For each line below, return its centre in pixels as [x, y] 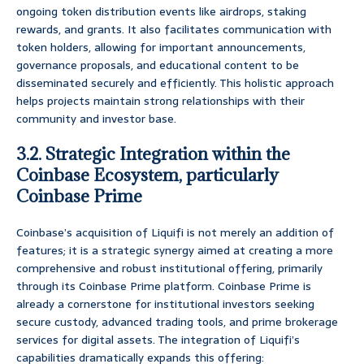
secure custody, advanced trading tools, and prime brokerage [177, 322]
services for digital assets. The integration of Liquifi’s [158, 340]
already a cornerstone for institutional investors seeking [165, 304]
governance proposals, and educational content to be [158, 65]
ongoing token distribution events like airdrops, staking [161, 12]
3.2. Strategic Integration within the [153, 154]
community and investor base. [96, 119]
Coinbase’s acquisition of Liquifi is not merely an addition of [175, 233]
